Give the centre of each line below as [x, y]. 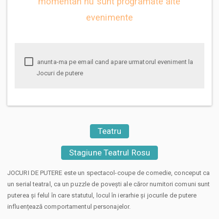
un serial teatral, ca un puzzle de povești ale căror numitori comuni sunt [109, 184]
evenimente [109, 17]
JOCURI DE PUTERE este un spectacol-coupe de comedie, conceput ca [109, 173]
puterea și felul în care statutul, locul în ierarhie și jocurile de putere [102, 195]
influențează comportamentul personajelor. [69, 206]
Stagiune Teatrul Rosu [109, 152]
